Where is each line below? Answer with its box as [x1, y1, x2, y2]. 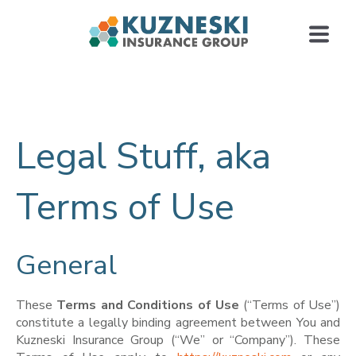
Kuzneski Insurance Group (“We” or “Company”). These [16, 331, 340, 349]
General [16, 246, 117, 284]
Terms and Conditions [56, 296, 194, 314]
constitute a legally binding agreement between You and [16, 313, 340, 331]
